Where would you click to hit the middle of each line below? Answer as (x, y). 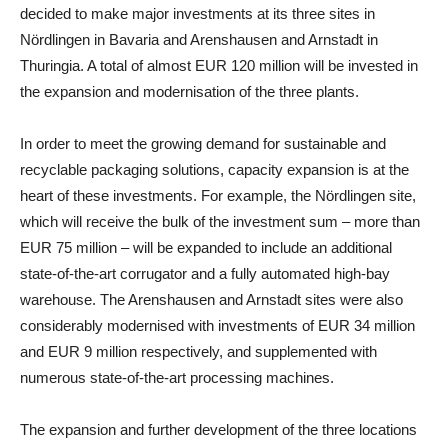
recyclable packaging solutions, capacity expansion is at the (214, 169)
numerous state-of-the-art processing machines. (177, 377)
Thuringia (50, 65)
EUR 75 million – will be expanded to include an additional (206, 247)
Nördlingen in (64, 39)
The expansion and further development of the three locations (218, 429)
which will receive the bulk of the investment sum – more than (220, 221)
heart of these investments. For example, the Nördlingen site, (218, 195)
